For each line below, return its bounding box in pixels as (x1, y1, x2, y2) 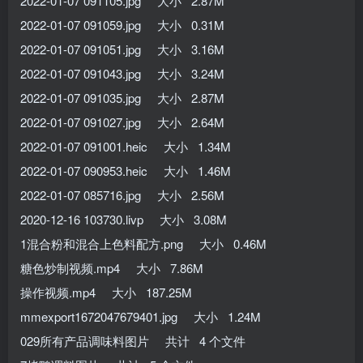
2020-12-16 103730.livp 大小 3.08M (20, 210, 227, 228)
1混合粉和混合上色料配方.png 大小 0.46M (20, 234, 267, 252)
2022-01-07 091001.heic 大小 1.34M (20, 137, 231, 155)
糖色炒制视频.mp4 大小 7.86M (20, 258, 203, 276)
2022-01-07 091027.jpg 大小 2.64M (20, 113, 224, 130)
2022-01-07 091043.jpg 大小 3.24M (20, 64, 224, 82)
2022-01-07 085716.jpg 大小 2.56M (20, 186, 224, 203)
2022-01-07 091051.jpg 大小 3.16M (20, 40, 224, 58)
